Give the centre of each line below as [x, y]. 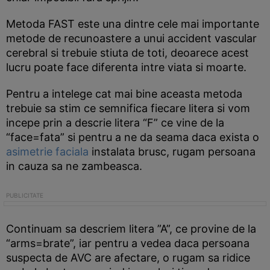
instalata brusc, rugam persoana [172, 152]
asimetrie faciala [47, 152]
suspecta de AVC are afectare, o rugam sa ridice [128, 258]
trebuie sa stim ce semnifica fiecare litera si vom [128, 108]
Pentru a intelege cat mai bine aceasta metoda [124, 94]
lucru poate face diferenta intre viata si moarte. [126, 67]
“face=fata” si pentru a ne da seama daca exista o [133, 137]
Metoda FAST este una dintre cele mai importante [133, 24]
